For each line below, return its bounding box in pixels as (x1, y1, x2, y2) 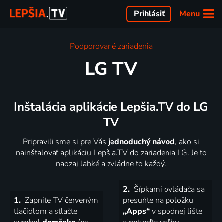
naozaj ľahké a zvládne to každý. (56, 158, 166, 169)
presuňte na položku (123, 194, 193, 206)
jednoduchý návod (108, 136, 175, 147)
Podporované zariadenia (69, 41, 153, 52)
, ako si (175, 136, 199, 147)
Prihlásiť (133, 8, 165, 20)
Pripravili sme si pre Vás (23, 136, 108, 147)
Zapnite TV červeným (23, 194, 98, 206)
